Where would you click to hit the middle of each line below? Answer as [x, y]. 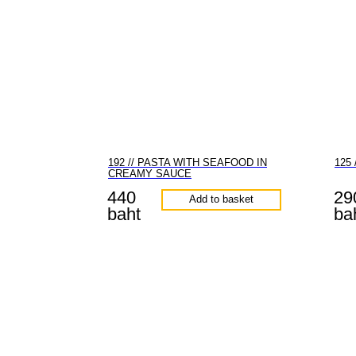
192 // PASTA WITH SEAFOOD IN [188, 163]
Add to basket [221, 199]
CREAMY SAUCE [150, 174]
